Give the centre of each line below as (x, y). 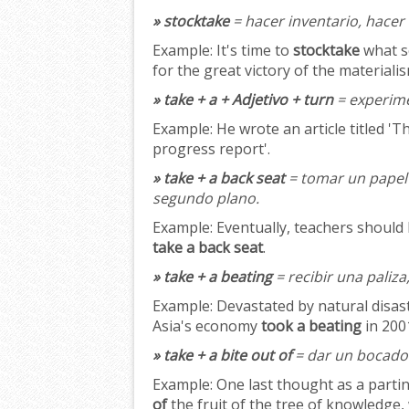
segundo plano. (206, 199)
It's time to (253, 51)
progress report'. (211, 149)
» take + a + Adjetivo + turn (243, 100)
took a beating (311, 326)
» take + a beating (212, 277)
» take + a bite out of (222, 356)
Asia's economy (207, 326)
